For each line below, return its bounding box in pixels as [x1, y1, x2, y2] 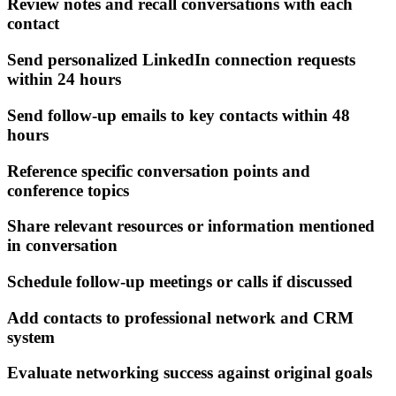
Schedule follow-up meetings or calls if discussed [7, 271, 353, 291]
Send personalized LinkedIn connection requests [7, 50, 355, 70]
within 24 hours [7, 70, 121, 89]
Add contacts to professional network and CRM [7, 308, 354, 327]
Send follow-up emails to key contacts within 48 [7, 105, 350, 125]
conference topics [7, 180, 129, 200]
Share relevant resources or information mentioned [7, 217, 375, 236]
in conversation [7, 236, 118, 255]
